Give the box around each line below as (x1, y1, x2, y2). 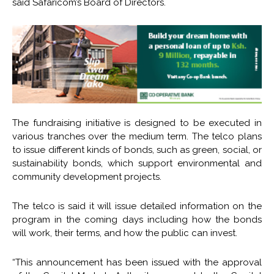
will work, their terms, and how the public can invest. (12, 227, 237, 239)
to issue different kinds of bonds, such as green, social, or (12, 144, 262, 155)
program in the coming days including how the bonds (12, 213, 262, 225)
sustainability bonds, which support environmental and (12, 157, 262, 169)
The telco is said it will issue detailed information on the (12, 200, 262, 212)
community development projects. (12, 171, 161, 182)
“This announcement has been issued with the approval (12, 256, 262, 268)
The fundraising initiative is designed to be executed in (12, 117, 262, 128)
